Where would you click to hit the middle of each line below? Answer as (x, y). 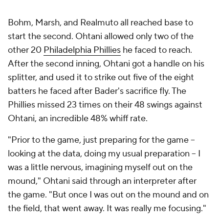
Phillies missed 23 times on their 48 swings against (105, 105)
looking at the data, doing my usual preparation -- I (104, 154)
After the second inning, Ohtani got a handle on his (106, 64)
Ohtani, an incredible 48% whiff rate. (78, 119)
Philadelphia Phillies (82, 50)
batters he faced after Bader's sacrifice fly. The (97, 91)
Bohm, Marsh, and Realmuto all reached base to (100, 23)
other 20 (26, 50)
